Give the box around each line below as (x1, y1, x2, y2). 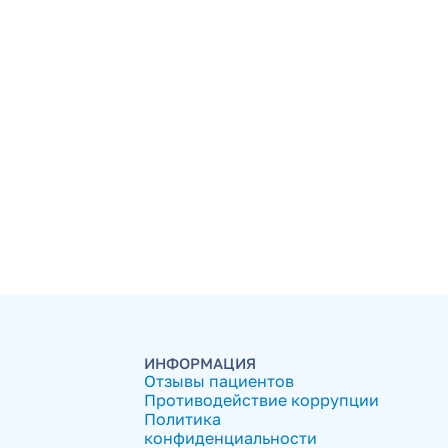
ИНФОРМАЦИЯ (144, 354, 256, 373)
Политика (144, 409, 221, 430)
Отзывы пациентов (144, 371, 294, 392)
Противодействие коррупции (144, 390, 379, 411)
